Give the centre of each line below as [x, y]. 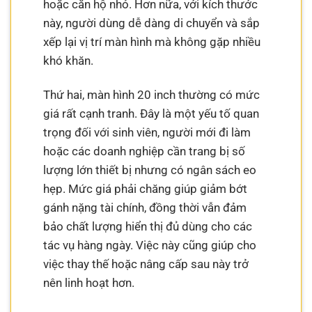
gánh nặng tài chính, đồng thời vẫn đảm [145, 208]
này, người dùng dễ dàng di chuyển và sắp [152, 23]
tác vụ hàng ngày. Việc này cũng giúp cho [150, 245]
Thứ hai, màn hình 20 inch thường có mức [152, 95]
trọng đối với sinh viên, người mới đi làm [147, 133]
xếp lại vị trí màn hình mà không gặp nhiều [152, 41]
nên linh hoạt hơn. [89, 283]
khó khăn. [69, 60]
